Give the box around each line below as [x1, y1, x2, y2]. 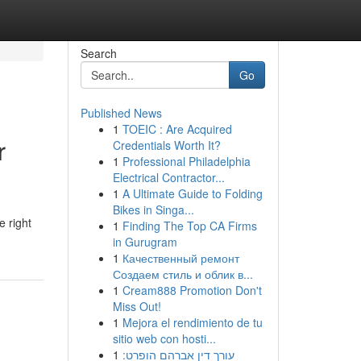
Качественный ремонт [122, 250, 239, 266]
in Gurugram [112, 234, 177, 250]
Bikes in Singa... [112, 201, 194, 218]
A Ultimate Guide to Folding [122, 185, 263, 201]
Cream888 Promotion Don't [122, 282, 262, 298]
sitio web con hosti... [112, 330, 216, 346]
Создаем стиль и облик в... [112, 266, 253, 282]
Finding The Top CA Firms [122, 218, 257, 234]
